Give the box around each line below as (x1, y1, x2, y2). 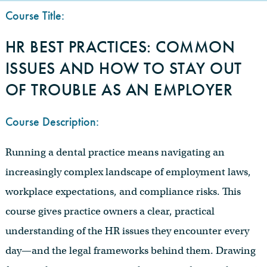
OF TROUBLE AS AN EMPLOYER (5, 79, 233, 101)
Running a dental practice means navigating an (5, 146, 225, 159)
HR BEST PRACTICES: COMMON (5, 36, 235, 58)
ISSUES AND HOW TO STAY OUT (5, 58, 242, 79)
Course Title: (5, 8, 64, 24)
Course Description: (5, 114, 99, 130)
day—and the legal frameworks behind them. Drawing (5, 244, 256, 257)
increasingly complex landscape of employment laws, (5, 166, 251, 179)
